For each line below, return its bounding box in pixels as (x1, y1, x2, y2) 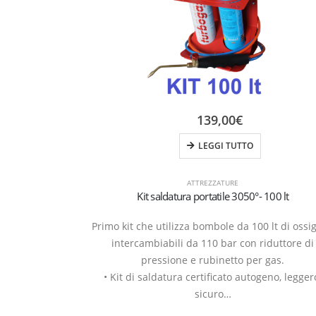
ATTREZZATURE (187, 177, 239, 188)
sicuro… (194, 286, 231, 300)
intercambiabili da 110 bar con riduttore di (111, 236, 315, 250)
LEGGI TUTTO (197, 139, 253, 152)
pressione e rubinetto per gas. (141, 253, 285, 267)
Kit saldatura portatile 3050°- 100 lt (137, 188, 289, 203)
